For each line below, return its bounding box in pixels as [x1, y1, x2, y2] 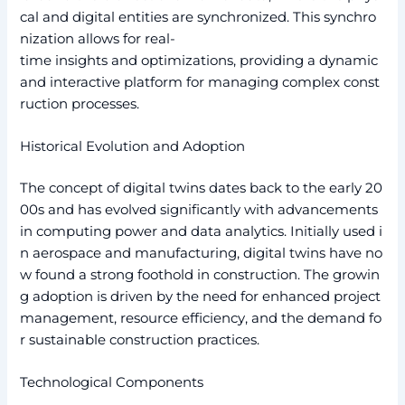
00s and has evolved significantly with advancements [20, 202, 382, 219]
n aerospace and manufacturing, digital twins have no [20, 245, 383, 262]
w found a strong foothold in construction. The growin [20, 267, 381, 284]
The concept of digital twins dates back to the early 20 [20, 180, 383, 197]
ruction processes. [20, 95, 140, 112]
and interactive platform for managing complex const [20, 73, 381, 90]
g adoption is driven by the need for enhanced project [20, 288, 385, 306]
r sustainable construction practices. [20, 332, 260, 349]
